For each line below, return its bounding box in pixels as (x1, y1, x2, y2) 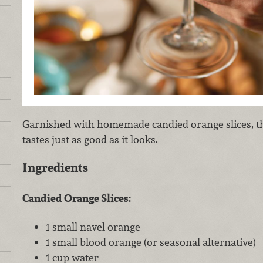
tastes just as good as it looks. (22, 132, 160, 146)
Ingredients (22, 160, 88, 176)
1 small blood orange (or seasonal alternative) (45, 235, 256, 249)
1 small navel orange (45, 220, 140, 234)
